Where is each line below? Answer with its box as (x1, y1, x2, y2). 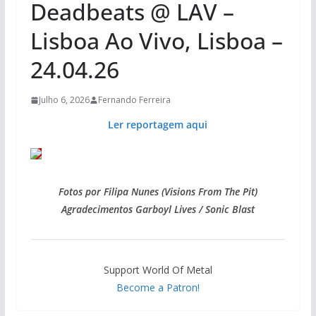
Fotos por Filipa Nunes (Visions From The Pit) (58, 185, 257, 199)
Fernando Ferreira (97, 94, 171, 107)
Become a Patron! (116, 281, 200, 295)
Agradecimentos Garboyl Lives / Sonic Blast (61, 202, 255, 217)
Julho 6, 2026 (38, 94, 90, 107)
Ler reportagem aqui (108, 118, 208, 132)
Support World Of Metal (103, 263, 212, 277)
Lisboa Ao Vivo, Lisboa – (30, 25, 283, 56)
